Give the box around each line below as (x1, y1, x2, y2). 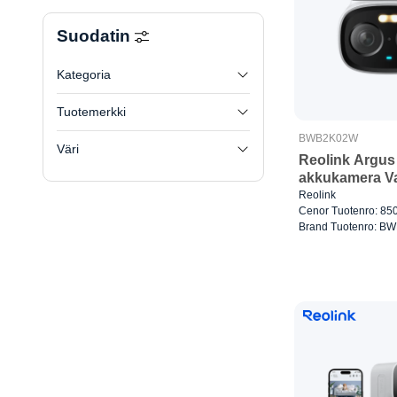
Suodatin (57, 26, 135, 45)
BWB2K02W (299, 131, 358, 144)
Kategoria (57, 67, 111, 82)
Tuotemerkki (57, 105, 126, 120)
